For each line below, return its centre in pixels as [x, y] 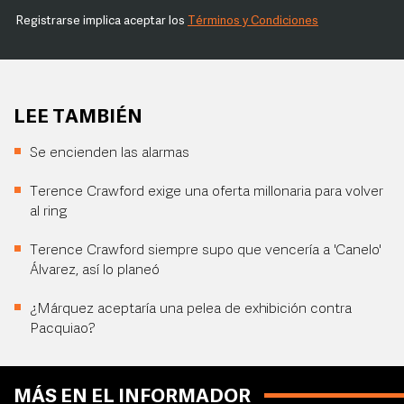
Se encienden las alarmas [110, 153]
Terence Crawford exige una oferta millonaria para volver [207, 192]
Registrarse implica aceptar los [102, 21]
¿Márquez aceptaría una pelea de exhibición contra [191, 309]
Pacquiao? [63, 329]
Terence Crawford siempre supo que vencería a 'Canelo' [206, 251]
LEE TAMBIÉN [78, 118]
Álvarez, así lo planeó [95, 271]
